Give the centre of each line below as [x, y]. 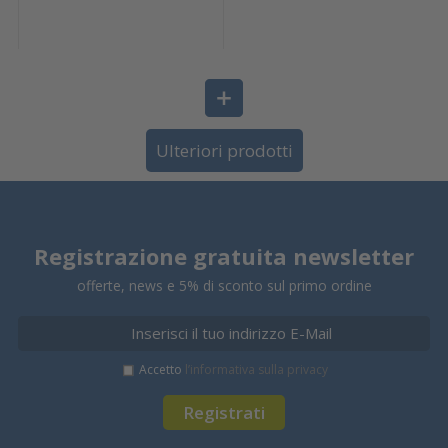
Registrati [224, 412]
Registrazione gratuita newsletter [224, 255]
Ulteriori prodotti [224, 150]
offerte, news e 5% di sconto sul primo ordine [224, 285]
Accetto [161, 369]
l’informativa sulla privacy [256, 369]
